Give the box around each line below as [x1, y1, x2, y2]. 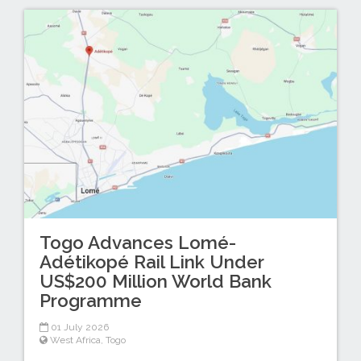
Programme [39, 290, 142, 312]
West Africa [49, 334, 101, 346]
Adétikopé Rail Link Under [39, 251, 264, 273]
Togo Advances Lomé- [39, 232, 236, 254]
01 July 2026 [48, 321, 109, 333]
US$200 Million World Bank [39, 271, 272, 293]
